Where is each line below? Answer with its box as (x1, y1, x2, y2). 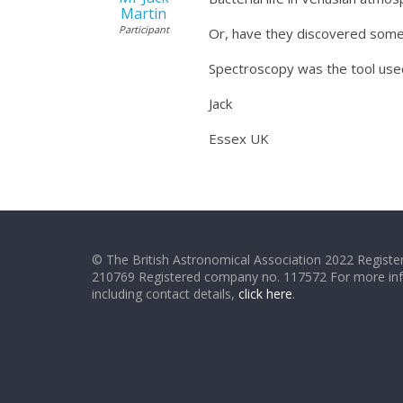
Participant (118, 22, 169, 36)
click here (238, 285, 292, 302)
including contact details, (92, 285, 238, 302)
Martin (121, 4, 166, 23)
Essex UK (209, 130, 269, 148)
